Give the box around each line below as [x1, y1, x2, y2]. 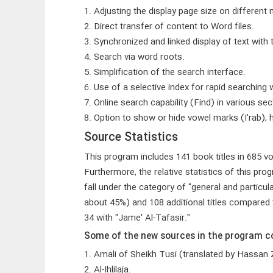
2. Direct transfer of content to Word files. [83, 19, 254, 34]
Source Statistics [83, 129, 178, 147]
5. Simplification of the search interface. [83, 65, 246, 80]
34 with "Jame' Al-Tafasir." [83, 211, 190, 225]
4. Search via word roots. [83, 50, 185, 65]
